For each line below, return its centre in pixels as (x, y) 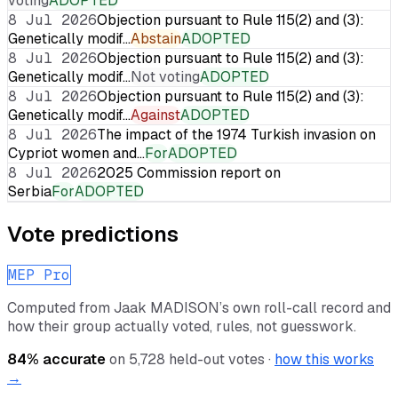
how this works (324, 359)
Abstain (156, 38)
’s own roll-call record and (305, 307)
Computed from (60, 307)
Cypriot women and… (76, 153)
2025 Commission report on (189, 172)
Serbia (30, 191)
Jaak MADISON (167, 307)
